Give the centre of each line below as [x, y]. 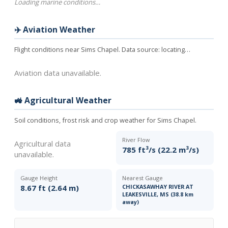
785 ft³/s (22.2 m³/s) [161, 149]
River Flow [136, 139]
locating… [176, 49]
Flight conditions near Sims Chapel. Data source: [88, 49]
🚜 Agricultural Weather [63, 100]
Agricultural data [42, 143]
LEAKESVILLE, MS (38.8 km [158, 194]
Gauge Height [39, 178]
